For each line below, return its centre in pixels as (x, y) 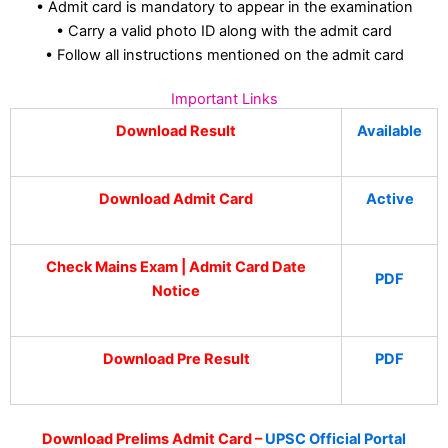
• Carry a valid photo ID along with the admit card (224, 31)
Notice (176, 291)
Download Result (176, 131)
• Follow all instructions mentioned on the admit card (224, 55)
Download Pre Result (176, 359)
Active (389, 199)
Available (389, 131)
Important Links (224, 99)
